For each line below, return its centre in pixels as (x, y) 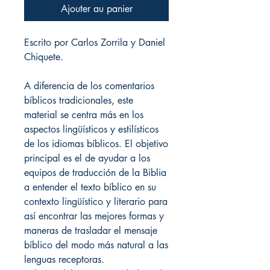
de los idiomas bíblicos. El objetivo (96, 144)
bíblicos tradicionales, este (79, 100)
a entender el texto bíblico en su (90, 187)
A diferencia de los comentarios (89, 86)
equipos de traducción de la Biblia (95, 173)
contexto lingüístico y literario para (96, 202)
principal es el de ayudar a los (87, 158)
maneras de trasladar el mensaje (91, 231)
